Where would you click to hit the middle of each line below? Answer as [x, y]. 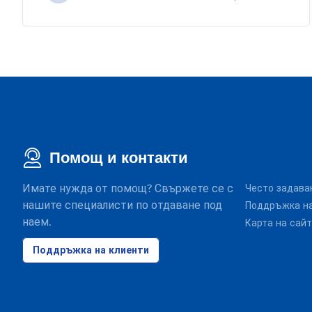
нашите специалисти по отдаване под [122, 205]
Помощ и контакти [119, 158]
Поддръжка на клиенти [91, 250]
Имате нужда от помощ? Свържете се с [128, 189]
